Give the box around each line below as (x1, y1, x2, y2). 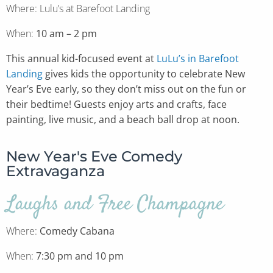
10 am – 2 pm (36, 27, 97, 40)
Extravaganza (6, 162, 105, 180)
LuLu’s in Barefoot (157, 52, 239, 65)
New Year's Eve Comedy (6, 147, 182, 165)
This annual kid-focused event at (6, 52, 157, 65)
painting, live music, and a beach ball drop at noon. (6, 113, 242, 126)
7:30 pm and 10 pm (36, 249, 124, 263)
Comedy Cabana (40, 224, 115, 238)
